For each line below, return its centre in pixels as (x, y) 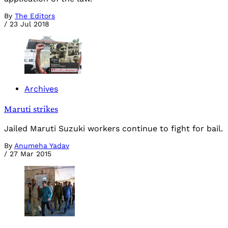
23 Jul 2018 (30, 24)
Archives (41, 89)
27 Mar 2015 (31, 153)
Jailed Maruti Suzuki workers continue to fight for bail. (113, 128)
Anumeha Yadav (42, 145)
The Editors (35, 16)
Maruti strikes (31, 109)
